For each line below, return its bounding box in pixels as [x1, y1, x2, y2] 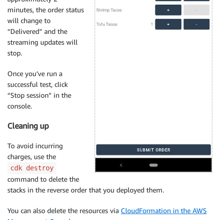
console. [7, 101, 32, 110]
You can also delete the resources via [7, 206, 121, 215]
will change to [7, 16, 51, 25]
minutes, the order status [7, 5, 84, 14]
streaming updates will [7, 37, 78, 46]
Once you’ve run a [7, 69, 62, 78]
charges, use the [7, 152, 56, 161]
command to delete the [7, 174, 79, 183]
